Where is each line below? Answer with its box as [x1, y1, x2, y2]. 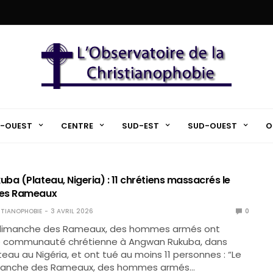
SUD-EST [121, 119, 159, 132]
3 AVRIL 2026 [50, 207, 93, 216]
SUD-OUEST [187, 119, 237, 132]
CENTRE [60, 119, 93, 132]
